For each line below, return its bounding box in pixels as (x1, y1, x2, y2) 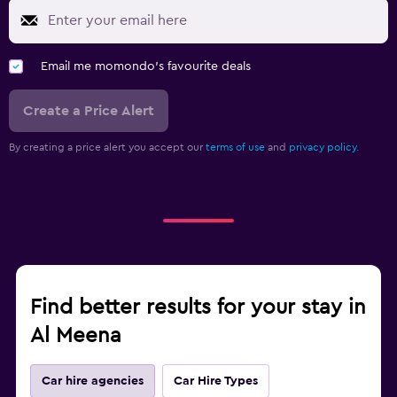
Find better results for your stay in (30, 297, 366, 319)
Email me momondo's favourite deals (41, 60, 251, 74)
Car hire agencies (42, 375, 144, 388)
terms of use (206, 142, 265, 153)
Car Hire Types (174, 375, 258, 388)
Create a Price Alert (23, 104, 154, 119)
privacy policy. (289, 142, 359, 153)
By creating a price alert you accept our (9, 142, 206, 153)
